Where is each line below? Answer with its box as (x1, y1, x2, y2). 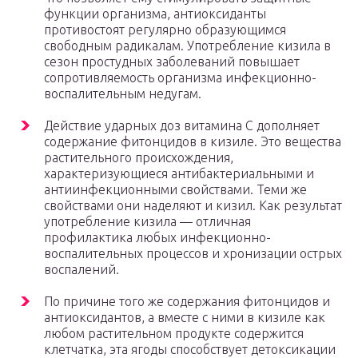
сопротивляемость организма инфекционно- (44, 70, 316, 86)
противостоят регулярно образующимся (44, 22, 286, 38)
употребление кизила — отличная (44, 214, 251, 229)
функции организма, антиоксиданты (44, 6, 266, 22)
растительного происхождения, (44, 150, 233, 165)
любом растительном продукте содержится (44, 326, 304, 341)
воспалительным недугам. (44, 86, 201, 101)
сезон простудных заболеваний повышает (44, 54, 300, 70)
